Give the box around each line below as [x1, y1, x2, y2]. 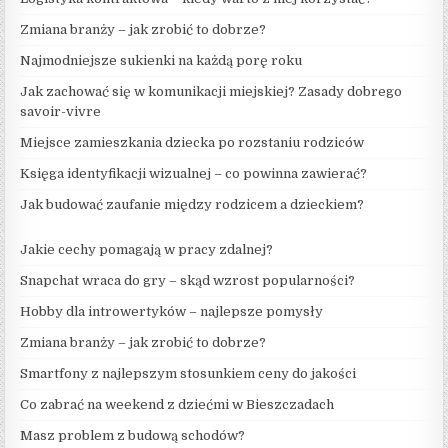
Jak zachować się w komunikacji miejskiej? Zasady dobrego [20, 84, 403, 100]
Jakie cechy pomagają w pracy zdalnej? [20, 242, 274, 258]
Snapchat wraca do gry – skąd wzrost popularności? [20, 273, 356, 289]
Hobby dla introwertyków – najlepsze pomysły [20, 304, 324, 320]
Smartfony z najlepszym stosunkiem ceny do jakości [20, 366, 357, 382]
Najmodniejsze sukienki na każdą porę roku [20, 53, 303, 69]
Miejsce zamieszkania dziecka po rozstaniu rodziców [20, 135, 365, 151]
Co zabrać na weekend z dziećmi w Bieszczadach [20, 397, 335, 413]
